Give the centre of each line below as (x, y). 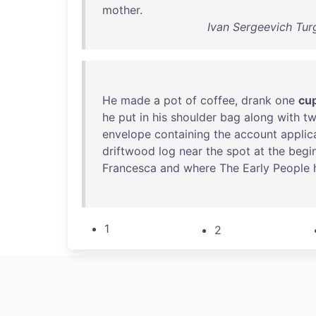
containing (182, 134)
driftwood (129, 151)
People (291, 168)
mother (121, 10)
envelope (127, 134)
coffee (218, 100)
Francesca (129, 168)
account (256, 134)
